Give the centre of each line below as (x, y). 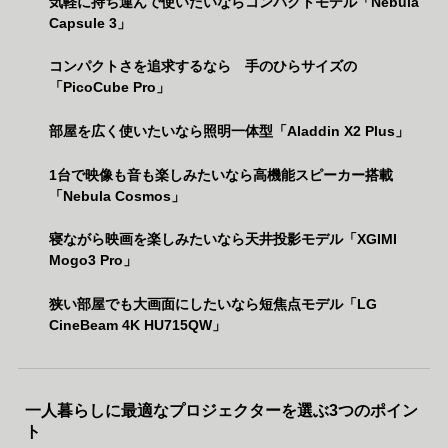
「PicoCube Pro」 (109, 87)
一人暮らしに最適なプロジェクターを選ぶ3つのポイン (222, 411)
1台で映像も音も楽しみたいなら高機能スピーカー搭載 (220, 174)
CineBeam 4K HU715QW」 (137, 325)
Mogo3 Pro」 (92, 260)
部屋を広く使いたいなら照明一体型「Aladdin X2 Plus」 (228, 130)
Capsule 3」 (89, 22)
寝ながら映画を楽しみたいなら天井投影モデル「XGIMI (222, 239)
